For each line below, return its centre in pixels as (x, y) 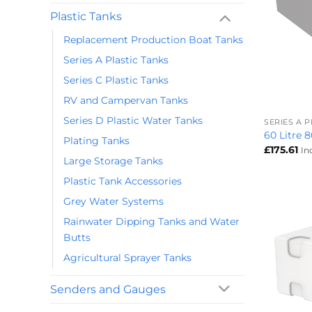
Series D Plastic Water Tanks (133, 121)
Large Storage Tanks (113, 161)
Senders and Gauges (108, 290)
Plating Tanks (96, 141)
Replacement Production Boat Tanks (153, 40)
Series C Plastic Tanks (116, 80)
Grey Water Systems (114, 202)
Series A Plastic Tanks (116, 60)
